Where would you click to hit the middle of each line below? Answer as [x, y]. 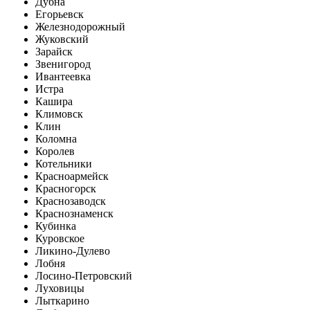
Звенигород [63, 64]
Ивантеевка [63, 76]
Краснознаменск [74, 213]
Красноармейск [72, 176]
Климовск [59, 114]
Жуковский [62, 39]
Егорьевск [60, 14]
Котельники [64, 164]
